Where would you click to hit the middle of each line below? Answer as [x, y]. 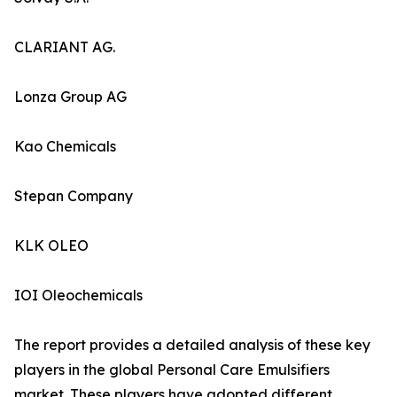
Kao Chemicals [65, 147]
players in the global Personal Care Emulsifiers [172, 370]
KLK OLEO [51, 246]
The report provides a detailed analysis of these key [192, 345]
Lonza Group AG [70, 97]
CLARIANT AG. [65, 47]
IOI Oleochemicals [78, 296]
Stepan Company [74, 196]
